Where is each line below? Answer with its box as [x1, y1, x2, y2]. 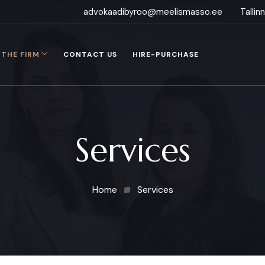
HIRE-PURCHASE [132, 50, 199, 59]
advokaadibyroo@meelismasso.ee [83, 6, 222, 18]
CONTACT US [63, 50, 117, 59]
